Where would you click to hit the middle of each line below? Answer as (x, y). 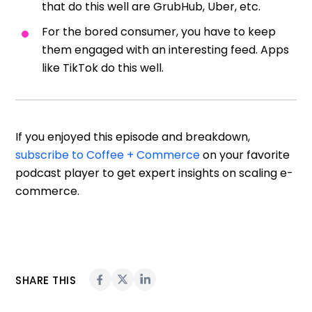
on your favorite (245, 155)
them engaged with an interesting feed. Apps (165, 49)
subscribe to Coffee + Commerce (108, 155)
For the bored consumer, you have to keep (159, 31)
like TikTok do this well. (103, 68)
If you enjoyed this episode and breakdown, (133, 136)
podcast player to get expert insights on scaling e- (154, 173)
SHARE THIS (46, 280)
